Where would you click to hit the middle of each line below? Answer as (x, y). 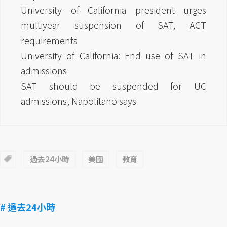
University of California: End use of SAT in (113, 55)
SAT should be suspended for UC (113, 86)
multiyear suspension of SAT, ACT (113, 25)
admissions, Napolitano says (79, 101)
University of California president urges (113, 10)
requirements (49, 40)
